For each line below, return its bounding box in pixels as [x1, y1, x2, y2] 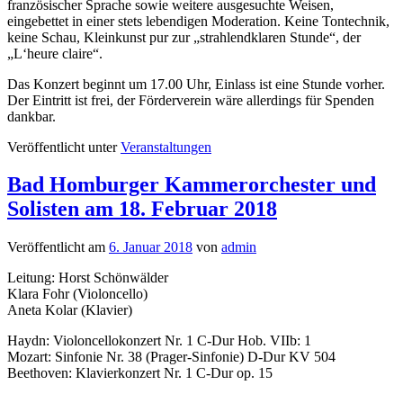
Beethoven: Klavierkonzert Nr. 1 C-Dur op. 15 [7, 365, 273, 381]
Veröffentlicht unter [7, 139, 117, 155]
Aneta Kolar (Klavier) [7, 302, 132, 318]
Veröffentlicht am [7, 239, 109, 255]
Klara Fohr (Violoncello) [7, 286, 148, 302]
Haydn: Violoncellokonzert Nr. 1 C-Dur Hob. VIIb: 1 [7, 333, 311, 349]
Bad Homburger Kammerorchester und [7, 173, 376, 197]
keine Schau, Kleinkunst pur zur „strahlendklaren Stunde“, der [7, 29, 361, 45]
